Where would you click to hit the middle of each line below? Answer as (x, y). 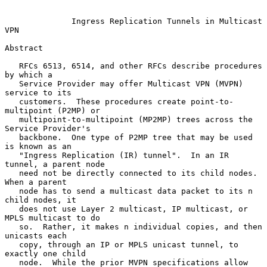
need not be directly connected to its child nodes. (12, 173)
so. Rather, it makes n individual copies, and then (12, 226)
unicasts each (36, 235)
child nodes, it (41, 200)
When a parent (36, 182)
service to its (38, 92)
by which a (29, 74)
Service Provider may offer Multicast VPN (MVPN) (12, 83)
